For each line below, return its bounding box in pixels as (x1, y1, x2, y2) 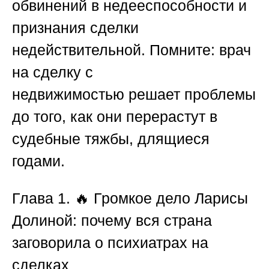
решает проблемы (124, 86, 256, 103)
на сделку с (12, 64, 93, 81)
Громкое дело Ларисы (89, 190, 248, 207)
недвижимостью (12, 86, 124, 103)
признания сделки (12, 19, 139, 37)
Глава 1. (12, 190, 74, 207)
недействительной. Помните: (12, 41, 219, 59)
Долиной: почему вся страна (12, 212, 212, 229)
